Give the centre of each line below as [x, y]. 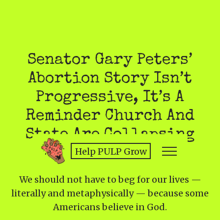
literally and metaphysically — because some [110, 193]
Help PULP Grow [111, 152]
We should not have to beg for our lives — [110, 180]
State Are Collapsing [110, 135]
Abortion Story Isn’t [110, 79]
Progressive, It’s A [110, 98]
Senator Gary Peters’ [110, 61]
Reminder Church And [110, 117]
